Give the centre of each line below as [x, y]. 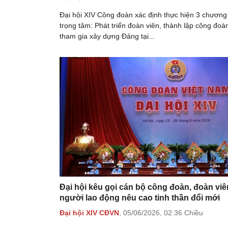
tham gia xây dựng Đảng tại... [107, 36]
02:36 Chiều [183, 212]
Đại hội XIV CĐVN [89, 212]
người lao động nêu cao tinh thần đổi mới [140, 197]
